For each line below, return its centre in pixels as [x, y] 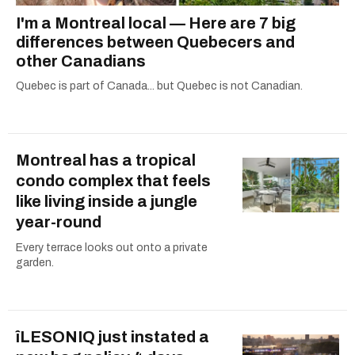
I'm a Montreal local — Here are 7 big [156, 23]
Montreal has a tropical [106, 160]
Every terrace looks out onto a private [112, 248]
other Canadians [81, 61]
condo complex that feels [113, 181]
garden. [35, 263]
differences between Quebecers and [155, 42]
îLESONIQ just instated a [113, 337]
